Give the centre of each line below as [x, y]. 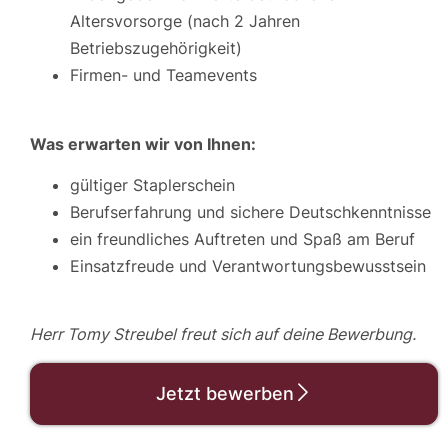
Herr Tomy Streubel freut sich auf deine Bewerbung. [223, 334]
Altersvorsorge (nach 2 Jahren [185, 21]
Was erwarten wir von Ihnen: [143, 143]
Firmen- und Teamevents [163, 75]
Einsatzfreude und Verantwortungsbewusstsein [248, 266]
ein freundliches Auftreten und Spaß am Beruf [242, 239]
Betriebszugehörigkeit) [156, 48]
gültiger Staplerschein [152, 185]
